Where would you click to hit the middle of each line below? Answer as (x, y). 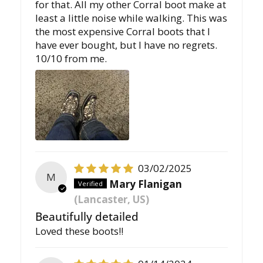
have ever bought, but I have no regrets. (127, 45)
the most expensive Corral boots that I (123, 32)
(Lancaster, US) (112, 199)
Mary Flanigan (146, 184)
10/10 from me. (71, 59)
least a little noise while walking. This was (131, 18)
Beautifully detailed (87, 216)
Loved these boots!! (80, 231)
